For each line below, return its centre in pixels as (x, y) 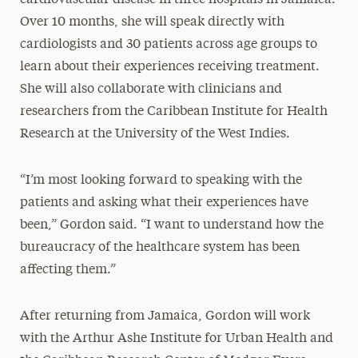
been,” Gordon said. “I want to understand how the (171, 225)
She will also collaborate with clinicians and (151, 89)
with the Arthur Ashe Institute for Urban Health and (176, 338)
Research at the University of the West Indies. (155, 134)
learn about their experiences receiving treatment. (169, 67)
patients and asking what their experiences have (164, 203)
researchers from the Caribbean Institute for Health (173, 111)
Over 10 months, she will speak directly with (152, 22)
